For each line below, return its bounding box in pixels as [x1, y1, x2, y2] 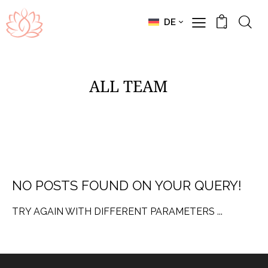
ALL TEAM [89, 76, 167, 96]
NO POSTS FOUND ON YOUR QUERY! [12, 178, 242, 194]
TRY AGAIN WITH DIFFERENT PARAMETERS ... [12, 206, 223, 218]
